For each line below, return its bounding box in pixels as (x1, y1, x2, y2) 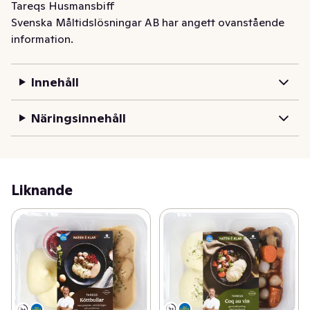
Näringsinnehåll (30, 110, 126, 126)
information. (11, 32, 73, 46)
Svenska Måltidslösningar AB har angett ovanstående (11, 15, 284, 29)
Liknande (11, 181, 73, 199)
